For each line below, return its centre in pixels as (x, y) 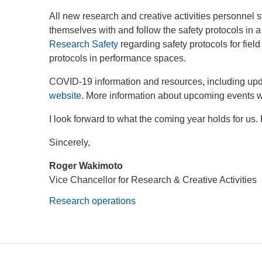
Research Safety (84, 44)
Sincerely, (70, 142)
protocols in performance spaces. (119, 58)
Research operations (92, 201)
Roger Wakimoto (86, 166)
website (65, 96)
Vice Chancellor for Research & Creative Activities (153, 180)
